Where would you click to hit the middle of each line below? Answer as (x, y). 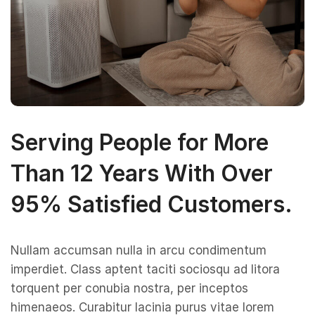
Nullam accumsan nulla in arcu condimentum (139, 251)
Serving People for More (140, 143)
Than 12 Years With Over (142, 174)
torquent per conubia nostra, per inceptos (129, 289)
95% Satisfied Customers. (152, 205)
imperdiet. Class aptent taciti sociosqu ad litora (145, 270)
